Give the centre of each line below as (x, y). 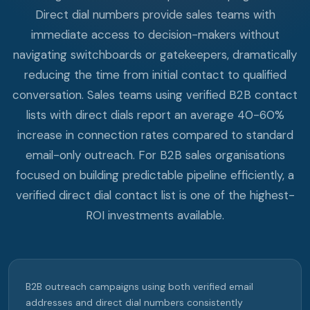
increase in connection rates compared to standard (155, 135)
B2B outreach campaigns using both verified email (139, 287)
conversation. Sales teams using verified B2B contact (155, 95)
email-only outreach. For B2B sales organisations (155, 155)
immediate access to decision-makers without (155, 35)
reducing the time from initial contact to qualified (155, 75)
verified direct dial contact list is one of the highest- (155, 195)
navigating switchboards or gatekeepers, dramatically (155, 55)
